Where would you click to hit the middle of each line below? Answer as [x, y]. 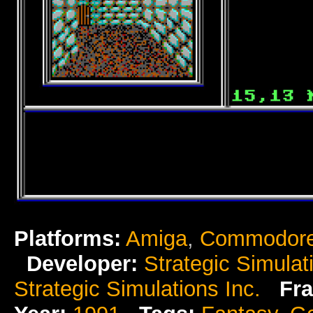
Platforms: [67, 239]
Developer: [82, 264]
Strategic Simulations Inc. [137, 289]
